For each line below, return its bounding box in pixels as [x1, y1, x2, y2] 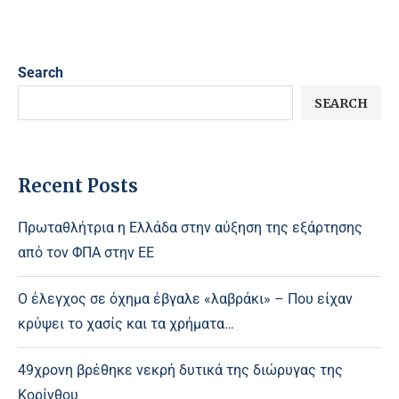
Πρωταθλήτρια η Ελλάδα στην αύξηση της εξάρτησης [18, 219, 362, 237]
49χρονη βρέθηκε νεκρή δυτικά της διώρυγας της [18, 362, 343, 379]
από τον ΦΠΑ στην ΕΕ [18, 244, 154, 262]
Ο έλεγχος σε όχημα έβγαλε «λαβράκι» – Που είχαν [18, 290, 353, 308]
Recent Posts [18, 175, 138, 198]
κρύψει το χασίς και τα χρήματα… [18, 315, 234, 333]
